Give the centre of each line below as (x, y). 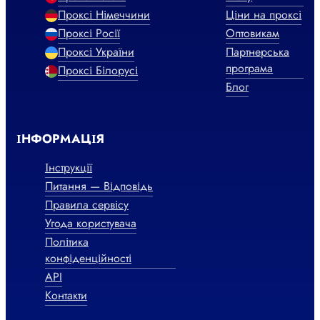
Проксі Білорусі (98, 71)
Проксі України (96, 52)
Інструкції (69, 168)
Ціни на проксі (264, 15)
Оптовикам (253, 34)
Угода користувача (91, 224)
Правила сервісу (87, 205)
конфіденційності (88, 259)
